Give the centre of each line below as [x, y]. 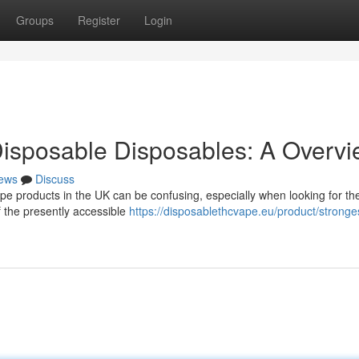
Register [99, 20]
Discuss [55, 179]
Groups [35, 20]
